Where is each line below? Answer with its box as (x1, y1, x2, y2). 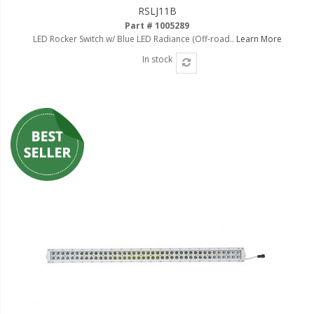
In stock (142, 53, 172, 65)
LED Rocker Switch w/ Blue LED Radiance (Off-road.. (32, 32, 236, 45)
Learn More (235, 32, 282, 45)
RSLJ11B (137, 4, 177, 18)
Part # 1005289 (125, 19, 189, 32)
